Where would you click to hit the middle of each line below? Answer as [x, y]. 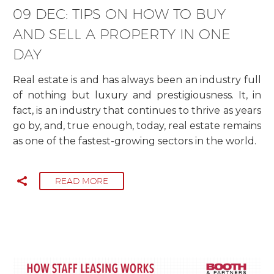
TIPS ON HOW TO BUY [149, 13]
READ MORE [82, 181]
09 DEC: [43, 13]
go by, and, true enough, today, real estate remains [137, 126]
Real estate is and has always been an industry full [137, 80]
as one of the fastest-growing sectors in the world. [135, 141]
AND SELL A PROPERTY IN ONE [122, 34]
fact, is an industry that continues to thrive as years [137, 111]
